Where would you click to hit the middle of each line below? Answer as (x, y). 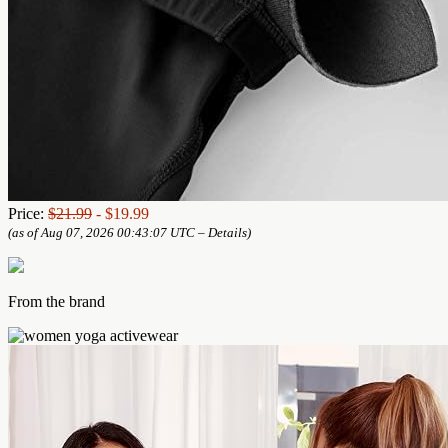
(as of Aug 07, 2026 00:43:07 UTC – (108, 232)
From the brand (56, 301)
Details (227, 232)
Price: (28, 213)
